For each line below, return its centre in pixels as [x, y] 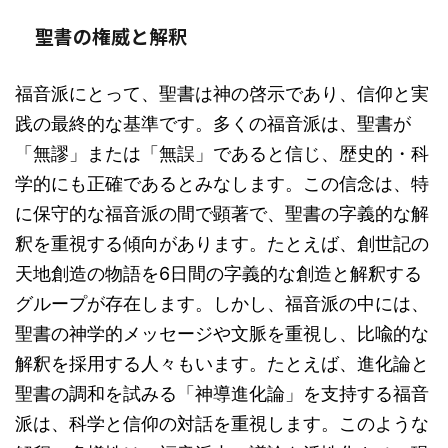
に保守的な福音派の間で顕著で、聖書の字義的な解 [222, 213]
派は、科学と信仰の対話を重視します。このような [222, 423]
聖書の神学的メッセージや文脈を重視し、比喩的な [222, 333]
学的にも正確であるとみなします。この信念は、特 [222, 183]
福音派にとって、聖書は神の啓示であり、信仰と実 [222, 93]
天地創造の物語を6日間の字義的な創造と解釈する [218, 273]
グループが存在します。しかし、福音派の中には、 [222, 303]
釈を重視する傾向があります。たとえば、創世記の [222, 243]
